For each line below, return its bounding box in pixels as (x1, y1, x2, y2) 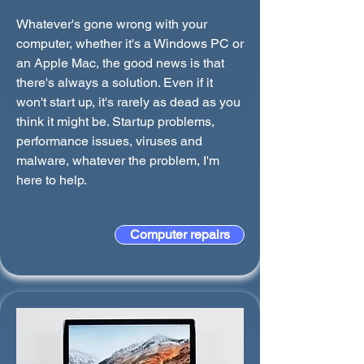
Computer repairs (129, 227, 230, 242)
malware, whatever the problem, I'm (16, 153, 219, 168)
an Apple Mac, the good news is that (16, 55, 224, 71)
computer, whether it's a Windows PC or (16, 36, 244, 51)
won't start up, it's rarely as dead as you (16, 94, 240, 110)
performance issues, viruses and (16, 133, 202, 149)
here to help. (16, 172, 87, 188)
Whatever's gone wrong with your (16, 16, 207, 32)
